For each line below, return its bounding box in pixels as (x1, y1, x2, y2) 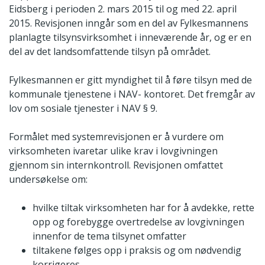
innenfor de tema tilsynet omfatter (33, 230, 186, 243)
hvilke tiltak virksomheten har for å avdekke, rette (33, 201, 254, 215)
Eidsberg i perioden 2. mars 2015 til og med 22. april (9, 2, 237, 16)
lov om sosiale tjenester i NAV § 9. (9, 102, 157, 115)
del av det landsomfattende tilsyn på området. (9, 45, 211, 59)
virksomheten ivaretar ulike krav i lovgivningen (9, 144, 218, 158)
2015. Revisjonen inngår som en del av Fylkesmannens (9, 17, 248, 30)
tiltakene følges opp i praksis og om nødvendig (33, 244, 241, 257)
